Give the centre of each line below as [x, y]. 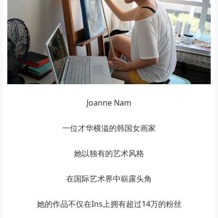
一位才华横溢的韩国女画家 [109, 128]
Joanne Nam [109, 103]
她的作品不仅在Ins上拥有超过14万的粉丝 [109, 204]
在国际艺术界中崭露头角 [109, 179]
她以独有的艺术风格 [109, 154]
